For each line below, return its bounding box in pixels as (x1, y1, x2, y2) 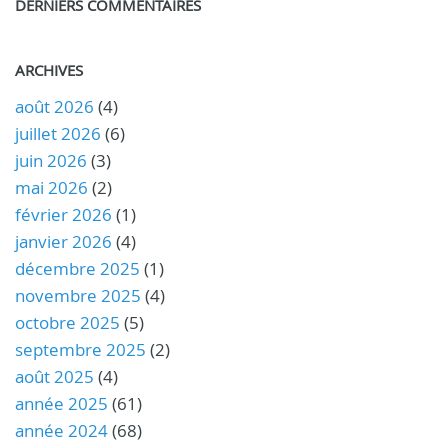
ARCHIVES (15, 60, 83, 80)
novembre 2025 (15, 284, 141, 307)
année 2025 (15, 392, 108, 415)
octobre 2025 (15, 311, 120, 334)
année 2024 (15, 419, 108, 442)
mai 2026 (15, 176, 88, 199)
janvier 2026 (15, 230, 112, 253)
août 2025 (15, 365, 94, 388)
